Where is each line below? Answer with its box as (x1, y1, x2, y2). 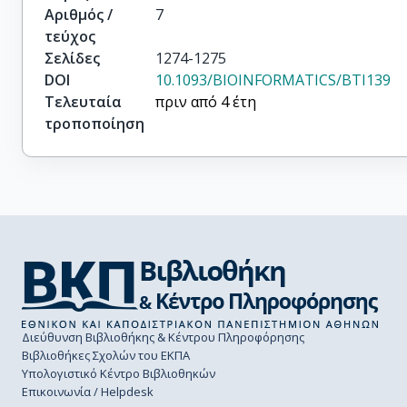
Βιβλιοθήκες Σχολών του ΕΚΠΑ (22, 347, 190, 363)
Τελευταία (45, 92, 122, 112)
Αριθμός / (45, 5, 113, 25)
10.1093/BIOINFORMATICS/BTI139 (155, 70, 392, 90)
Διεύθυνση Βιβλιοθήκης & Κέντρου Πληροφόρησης (22, 329, 304, 345)
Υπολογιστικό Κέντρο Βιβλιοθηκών (22, 365, 215, 382)
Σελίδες (45, 48, 100, 68)
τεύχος (45, 26, 95, 46)
